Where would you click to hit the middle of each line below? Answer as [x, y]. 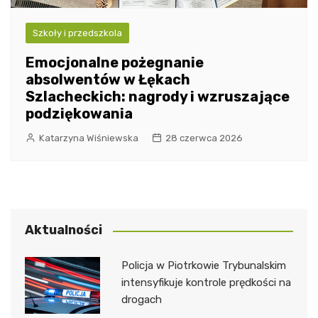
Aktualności [64, 230]
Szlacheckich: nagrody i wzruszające [158, 97]
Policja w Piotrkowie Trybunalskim [203, 266]
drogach [141, 300]
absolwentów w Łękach [108, 80]
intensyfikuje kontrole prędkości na [206, 283]
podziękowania [79, 114]
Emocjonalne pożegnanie [115, 63]
